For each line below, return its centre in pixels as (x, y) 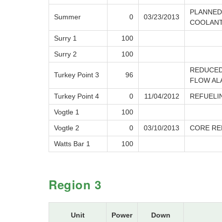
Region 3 (75, 185)
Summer (67, 17)
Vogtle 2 (67, 128)
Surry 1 (65, 38)
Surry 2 (65, 54)
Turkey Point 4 (77, 96)
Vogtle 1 (67, 112)
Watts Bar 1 (72, 144)
